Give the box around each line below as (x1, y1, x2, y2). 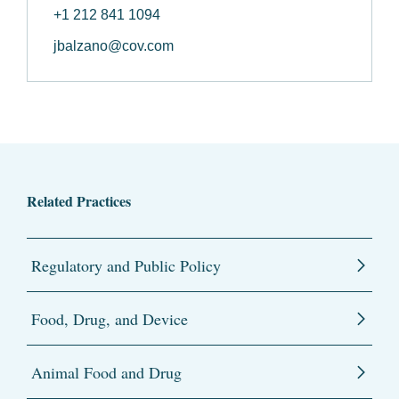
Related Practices (27, 191, 131, 212)
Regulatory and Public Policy (31, 255, 221, 277)
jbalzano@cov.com (53, 38, 174, 54)
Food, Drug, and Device (31, 308, 188, 330)
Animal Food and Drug (31, 362, 182, 384)
